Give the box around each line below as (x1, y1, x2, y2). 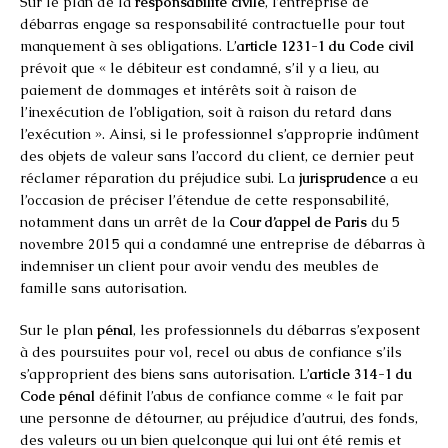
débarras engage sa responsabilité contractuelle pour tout (20, 14, 405, 33)
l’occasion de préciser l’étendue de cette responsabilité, (20, 190, 389, 209)
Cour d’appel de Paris (229, 212, 367, 231)
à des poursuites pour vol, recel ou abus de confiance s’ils (20, 342, 402, 361)
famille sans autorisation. (20, 278, 187, 297)
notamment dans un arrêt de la (20, 212, 229, 231)
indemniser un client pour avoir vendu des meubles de (20, 256, 379, 275)
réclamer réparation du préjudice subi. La (20, 168, 299, 187)
